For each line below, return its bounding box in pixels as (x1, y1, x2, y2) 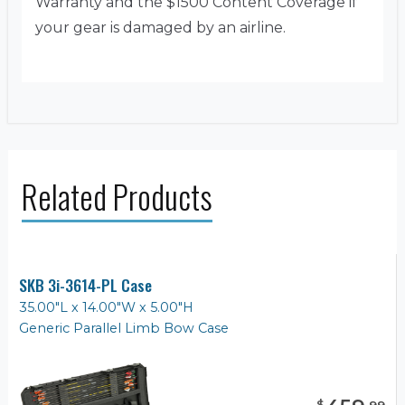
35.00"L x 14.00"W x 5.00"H (19, 299, 193, 316)
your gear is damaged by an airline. (35, 19, 286, 37)
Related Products (22, 173, 212, 221)
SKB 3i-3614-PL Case (19, 273, 152, 297)
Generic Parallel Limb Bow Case (19, 320, 229, 337)
